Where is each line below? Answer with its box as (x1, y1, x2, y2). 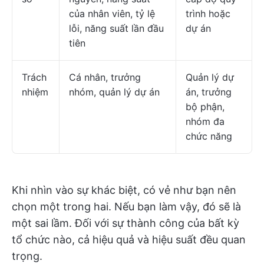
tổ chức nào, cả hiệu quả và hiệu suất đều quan (12, 233, 246, 246)
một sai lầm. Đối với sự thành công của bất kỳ (12, 217, 239, 229)
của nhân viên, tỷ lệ (69, 8, 155, 19)
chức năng (186, 130, 232, 142)
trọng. (12, 250, 42, 262)
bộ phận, (186, 101, 225, 113)
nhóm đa (186, 115, 225, 127)
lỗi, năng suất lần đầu (69, 22, 164, 34)
